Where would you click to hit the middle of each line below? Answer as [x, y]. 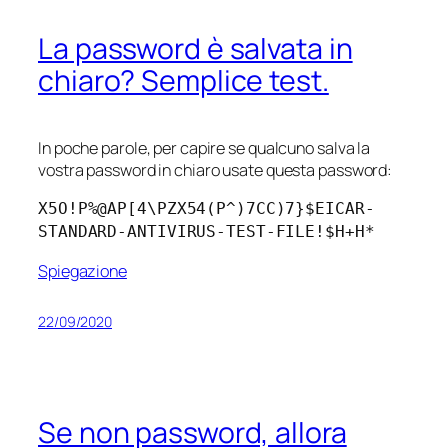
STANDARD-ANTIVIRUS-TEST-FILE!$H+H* [206, 232]
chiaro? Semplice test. [183, 81]
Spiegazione [82, 270]
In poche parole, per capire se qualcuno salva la [204, 148]
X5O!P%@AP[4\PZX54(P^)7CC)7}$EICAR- [206, 209]
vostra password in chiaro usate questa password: [215, 170]
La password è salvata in [195, 49]
